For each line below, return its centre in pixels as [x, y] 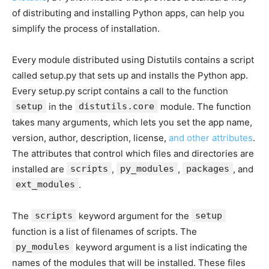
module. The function [204, 107]
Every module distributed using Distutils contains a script [133, 60]
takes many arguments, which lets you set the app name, [132, 122]
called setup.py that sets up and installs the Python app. [130, 75]
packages [208, 169]
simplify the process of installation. [86, 29]
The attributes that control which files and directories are [133, 153]
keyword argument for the [134, 216]
